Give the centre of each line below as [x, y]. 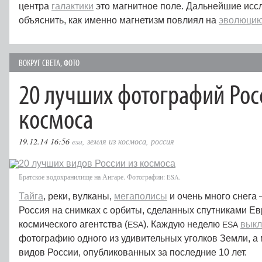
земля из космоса [117, 141]
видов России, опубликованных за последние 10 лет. [134, 252]
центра [35, 6]
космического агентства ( [73, 224]
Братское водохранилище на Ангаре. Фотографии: [93, 177]
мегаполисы [141, 196]
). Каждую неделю [183, 224]
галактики [73, 6]
